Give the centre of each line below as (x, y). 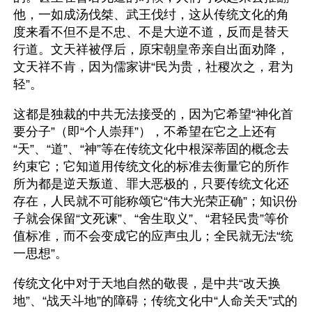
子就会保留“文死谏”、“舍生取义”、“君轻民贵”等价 (151, 219)
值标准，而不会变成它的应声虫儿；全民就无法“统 (153, 236)
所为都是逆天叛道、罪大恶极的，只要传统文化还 (151, 184)
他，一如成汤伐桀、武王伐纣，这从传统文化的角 (151, 15)
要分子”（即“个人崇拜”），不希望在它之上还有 (145, 132)
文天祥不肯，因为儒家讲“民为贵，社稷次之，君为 (153, 67)
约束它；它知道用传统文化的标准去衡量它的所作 (151, 166)
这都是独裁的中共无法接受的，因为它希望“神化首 (153, 114)
